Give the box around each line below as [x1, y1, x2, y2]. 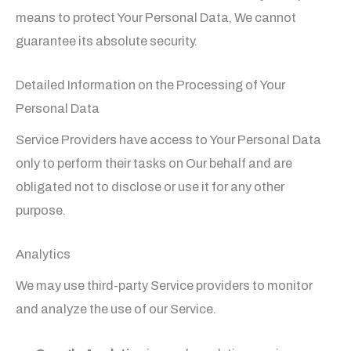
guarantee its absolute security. [16, 34, 197, 48]
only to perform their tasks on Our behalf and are [16, 157, 292, 171]
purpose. [16, 204, 66, 218]
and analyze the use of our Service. [16, 302, 216, 317]
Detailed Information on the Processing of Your [16, 78, 285, 92]
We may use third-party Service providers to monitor [16, 279, 313, 293]
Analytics [16, 248, 71, 262]
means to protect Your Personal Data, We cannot [16, 10, 296, 24]
